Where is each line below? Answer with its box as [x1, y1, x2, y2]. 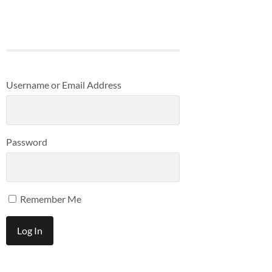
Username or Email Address [6, 78, 121, 90]
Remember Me [18, 192, 81, 205]
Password [6, 135, 47, 148]
